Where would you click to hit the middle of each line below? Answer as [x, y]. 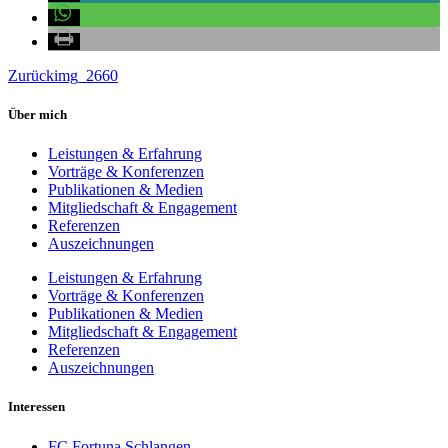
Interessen [36, 407]
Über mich [37, 114]
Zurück [31, 75]
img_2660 [86, 75]
